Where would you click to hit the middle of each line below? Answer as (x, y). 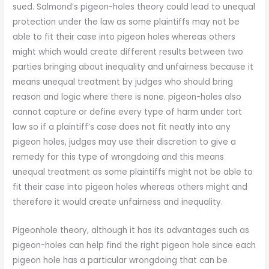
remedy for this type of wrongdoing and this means (119, 157)
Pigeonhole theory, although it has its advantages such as (131, 230)
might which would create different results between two (128, 52)
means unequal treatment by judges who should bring (123, 82)
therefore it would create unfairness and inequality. (118, 202)
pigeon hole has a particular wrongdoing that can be (120, 260)
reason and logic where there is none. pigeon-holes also (127, 97)
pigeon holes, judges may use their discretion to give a (125, 142)
